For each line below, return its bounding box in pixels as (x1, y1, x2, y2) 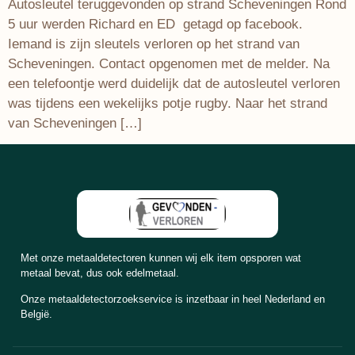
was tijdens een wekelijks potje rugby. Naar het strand (8, 95, 327, 111)
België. (21, 308, 52, 321)
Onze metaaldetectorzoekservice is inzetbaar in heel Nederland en (21, 293, 325, 306)
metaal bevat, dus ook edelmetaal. (21, 267, 179, 279)
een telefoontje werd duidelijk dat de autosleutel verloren (8, 75, 340, 91)
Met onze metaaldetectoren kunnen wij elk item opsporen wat (21, 252, 301, 264)
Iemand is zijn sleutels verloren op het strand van (8, 36, 300, 52)
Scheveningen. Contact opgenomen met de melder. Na (8, 55, 330, 71)
